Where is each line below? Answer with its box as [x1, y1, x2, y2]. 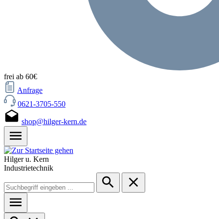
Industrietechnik [4, 164, 53, 172]
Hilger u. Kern [4, 155, 49, 163]
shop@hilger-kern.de [22, 117, 87, 126]
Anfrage [17, 86, 43, 94]
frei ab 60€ [4, 72, 37, 81]
